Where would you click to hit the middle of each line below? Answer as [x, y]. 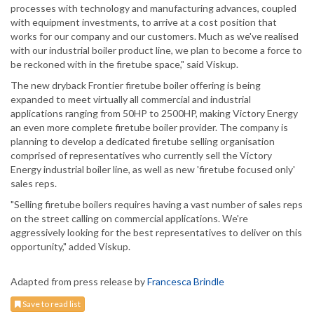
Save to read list [51, 304]
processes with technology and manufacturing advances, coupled [153, 8]
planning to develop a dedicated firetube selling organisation [143, 142]
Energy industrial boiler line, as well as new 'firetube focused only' [153, 170]
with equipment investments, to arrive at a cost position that [144, 22]
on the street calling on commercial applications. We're [129, 219]
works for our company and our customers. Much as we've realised [155, 36]
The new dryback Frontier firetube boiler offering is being [136, 86]
